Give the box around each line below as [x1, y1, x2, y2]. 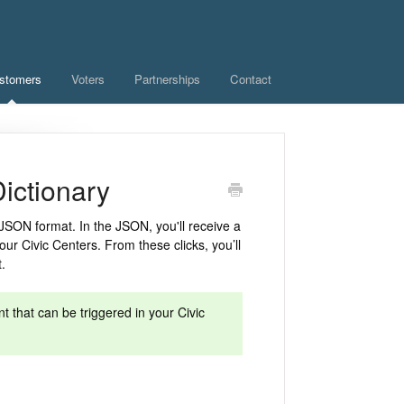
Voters [71, 70, 105, 87]
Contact [230, 70, 271, 87]
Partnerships [134, 70, 200, 87]
